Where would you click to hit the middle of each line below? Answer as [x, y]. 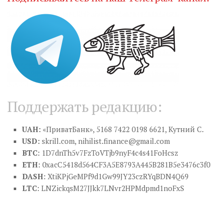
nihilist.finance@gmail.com [124, 141]
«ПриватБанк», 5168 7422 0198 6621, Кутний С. [122, 129]
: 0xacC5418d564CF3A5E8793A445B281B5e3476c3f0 [124, 165]
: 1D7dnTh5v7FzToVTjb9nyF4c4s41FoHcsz [108, 153]
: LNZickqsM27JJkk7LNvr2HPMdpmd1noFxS [110, 188]
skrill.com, [59, 141]
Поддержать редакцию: [84, 107]
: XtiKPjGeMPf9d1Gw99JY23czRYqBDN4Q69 [116, 177]
